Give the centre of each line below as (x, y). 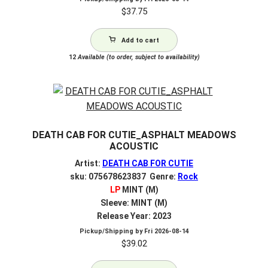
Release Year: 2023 (134, 216)
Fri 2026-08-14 (166, 232)
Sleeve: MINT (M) (134, 203)
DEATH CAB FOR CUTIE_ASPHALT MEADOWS (134, 135)
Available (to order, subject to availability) (138, 57)
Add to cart (140, 41)
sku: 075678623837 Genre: (124, 177)
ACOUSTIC (134, 146)
